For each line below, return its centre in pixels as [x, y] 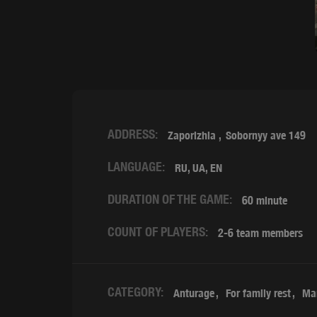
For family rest [258, 293]
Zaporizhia [192, 136]
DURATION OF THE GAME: [170, 199]
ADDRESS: [133, 134]
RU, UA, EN [198, 168]
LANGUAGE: [136, 167]
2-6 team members [260, 233]
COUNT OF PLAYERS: [158, 232]
